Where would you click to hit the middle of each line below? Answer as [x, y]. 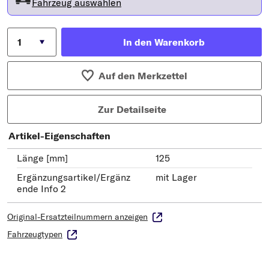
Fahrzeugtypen [35, 234]
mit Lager [176, 177]
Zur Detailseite [132, 110]
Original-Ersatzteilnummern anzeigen [77, 217]
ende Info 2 [41, 189]
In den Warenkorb [164, 42]
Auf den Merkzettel [143, 76]
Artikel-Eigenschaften [59, 136]
